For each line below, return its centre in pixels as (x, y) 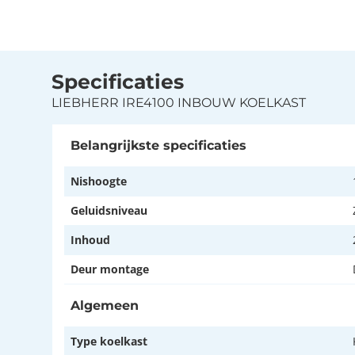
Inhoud (90, 239)
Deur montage (110, 269)
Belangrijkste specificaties (158, 145)
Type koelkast (109, 341)
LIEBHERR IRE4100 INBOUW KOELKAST (179, 102)
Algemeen (105, 305)
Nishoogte (99, 181)
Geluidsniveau (109, 210)
